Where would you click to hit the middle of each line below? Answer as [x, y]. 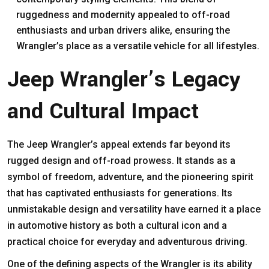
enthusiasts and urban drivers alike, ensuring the [123, 30]
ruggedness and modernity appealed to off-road [123, 14]
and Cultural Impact [103, 111]
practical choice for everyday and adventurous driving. [127, 241]
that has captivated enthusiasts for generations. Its [120, 193]
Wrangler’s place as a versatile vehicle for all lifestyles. [138, 46]
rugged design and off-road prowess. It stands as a [121, 160]
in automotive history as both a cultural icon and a [117, 225]
